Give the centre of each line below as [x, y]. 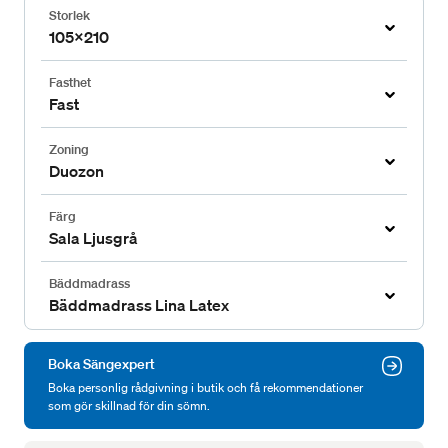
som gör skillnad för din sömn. [129, 406]
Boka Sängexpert [101, 364]
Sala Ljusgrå [93, 238]
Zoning [69, 150]
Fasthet [70, 83]
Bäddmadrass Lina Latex [139, 305]
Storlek [69, 16]
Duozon [76, 171]
